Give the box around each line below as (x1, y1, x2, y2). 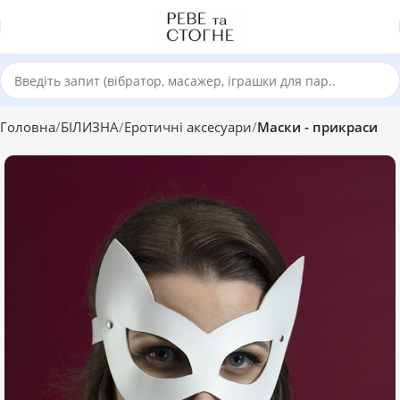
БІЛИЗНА (61, 118, 119, 136)
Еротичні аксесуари (124, 118, 252, 136)
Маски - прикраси (257, 118, 378, 136)
